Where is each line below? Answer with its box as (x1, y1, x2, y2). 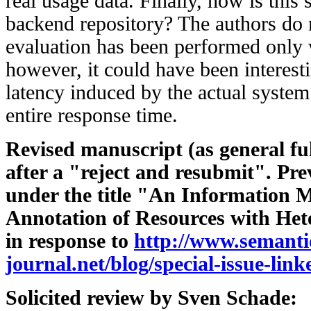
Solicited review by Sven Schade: (6, 286, 297, 309)
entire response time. (6, 103, 178, 126)
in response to (6, 229, 134, 252)
